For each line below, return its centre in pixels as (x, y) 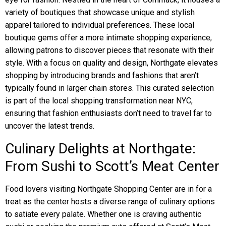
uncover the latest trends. (50, 126)
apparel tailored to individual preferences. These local (100, 25)
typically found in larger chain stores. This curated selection (109, 88)
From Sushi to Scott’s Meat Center (112, 166)
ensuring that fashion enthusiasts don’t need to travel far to (108, 113)
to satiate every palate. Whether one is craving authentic (103, 214)
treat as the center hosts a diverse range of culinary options (110, 202)
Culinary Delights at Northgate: (100, 149)
